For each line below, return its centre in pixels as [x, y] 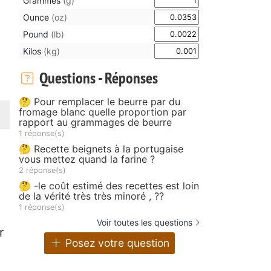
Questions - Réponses [97, 77]
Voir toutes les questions [145, 222]
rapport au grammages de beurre [95, 122]
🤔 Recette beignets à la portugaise [101, 149]
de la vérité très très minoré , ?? [91, 196]
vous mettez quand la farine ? [87, 159]
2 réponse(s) [42, 170]
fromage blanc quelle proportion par [103, 112]
